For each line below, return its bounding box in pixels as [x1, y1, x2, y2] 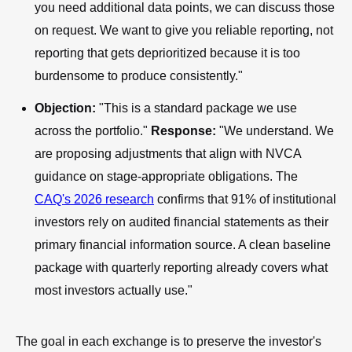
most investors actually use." [35, 283, 192, 297]
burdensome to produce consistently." [35, 68, 243, 82]
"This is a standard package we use [96, 101, 297, 115]
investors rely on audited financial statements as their [35, 214, 328, 229]
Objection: [35, 101, 96, 115]
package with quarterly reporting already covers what [35, 260, 328, 274]
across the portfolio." [35, 123, 151, 137]
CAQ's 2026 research [35, 192, 154, 206]
